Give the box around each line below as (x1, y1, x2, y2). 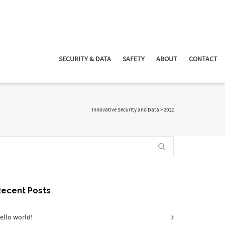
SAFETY (123, 55, 145, 64)
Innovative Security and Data (92, 106, 159, 114)
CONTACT (189, 55, 217, 64)
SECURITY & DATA (59, 55, 111, 64)
